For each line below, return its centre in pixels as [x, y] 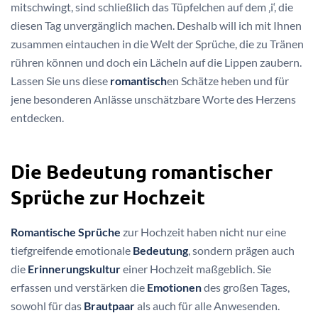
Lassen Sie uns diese [60, 81]
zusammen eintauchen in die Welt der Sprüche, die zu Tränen [157, 44]
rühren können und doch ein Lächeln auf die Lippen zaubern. [156, 62]
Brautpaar [109, 305]
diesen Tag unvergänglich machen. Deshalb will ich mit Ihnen [156, 25]
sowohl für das [47, 305]
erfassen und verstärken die [79, 287]
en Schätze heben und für [228, 81]
